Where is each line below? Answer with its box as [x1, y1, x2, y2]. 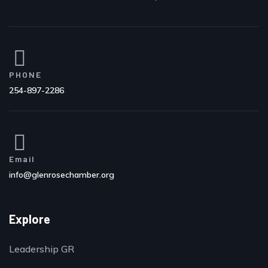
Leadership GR [9, 243, 74, 255]
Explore [9, 212, 50, 226]
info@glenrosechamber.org [9, 169, 114, 180]
